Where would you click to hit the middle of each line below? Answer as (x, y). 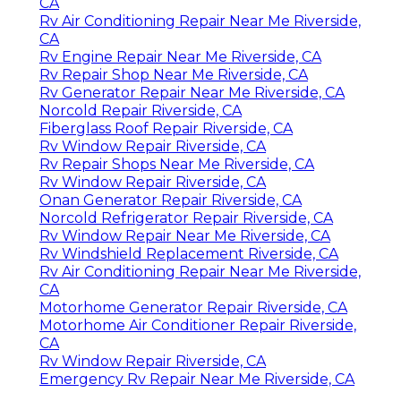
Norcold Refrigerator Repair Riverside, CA (186, 218)
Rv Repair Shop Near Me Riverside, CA (174, 74)
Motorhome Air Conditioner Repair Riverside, (198, 325)
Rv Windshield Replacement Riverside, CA (189, 253)
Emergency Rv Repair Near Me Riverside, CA (197, 379)
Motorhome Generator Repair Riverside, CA (193, 307)
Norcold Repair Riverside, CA (141, 110)
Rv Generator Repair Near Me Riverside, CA (192, 92)
